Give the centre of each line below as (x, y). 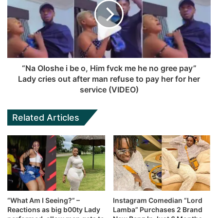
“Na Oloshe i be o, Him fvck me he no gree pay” (109, 68)
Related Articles (46, 118)
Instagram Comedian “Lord (158, 200)
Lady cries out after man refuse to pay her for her (109, 79)
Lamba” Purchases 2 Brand (158, 209)
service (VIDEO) (109, 90)
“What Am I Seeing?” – (44, 200)
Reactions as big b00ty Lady (54, 209)
